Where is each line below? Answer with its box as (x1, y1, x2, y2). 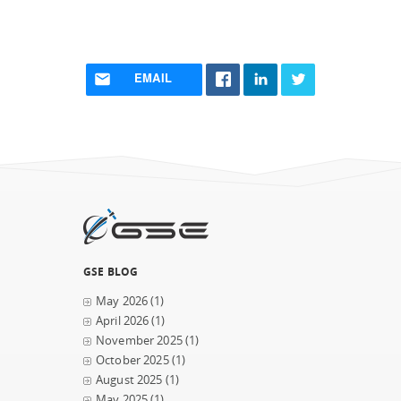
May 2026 (96, 294, 149, 309)
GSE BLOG (83, 264, 139, 278)
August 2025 (96, 372, 163, 388)
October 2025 (96, 353, 169, 368)
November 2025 (96, 333, 183, 348)
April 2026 (96, 313, 149, 328)
